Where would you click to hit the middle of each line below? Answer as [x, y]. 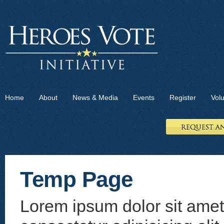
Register [183, 97]
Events [144, 97]
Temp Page [76, 179]
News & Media [95, 97]
